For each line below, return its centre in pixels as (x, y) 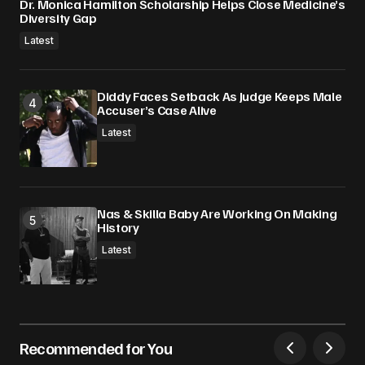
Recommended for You (96, 348)
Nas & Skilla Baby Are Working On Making (217, 213)
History (118, 227)
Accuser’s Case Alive (157, 110)
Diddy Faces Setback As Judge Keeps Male (220, 96)
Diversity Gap (58, 18)
